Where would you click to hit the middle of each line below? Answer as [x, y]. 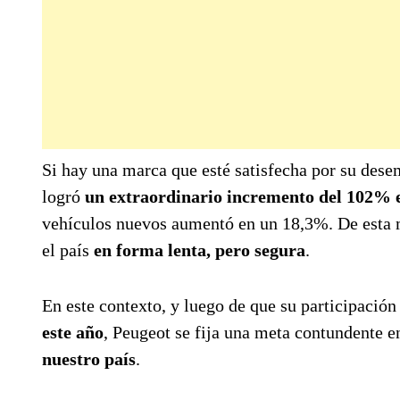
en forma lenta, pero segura [200, 250]
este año [73, 332]
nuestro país [89, 358]
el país [68, 250]
